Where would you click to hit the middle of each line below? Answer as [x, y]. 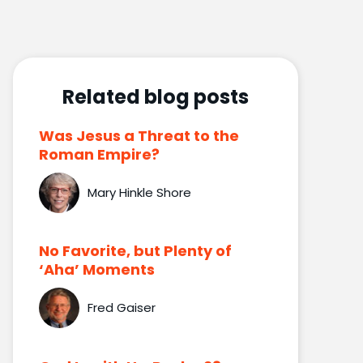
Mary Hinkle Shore [139, 193]
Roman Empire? [99, 154]
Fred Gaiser [121, 308]
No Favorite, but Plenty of [135, 250]
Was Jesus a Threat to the [139, 135]
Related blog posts [155, 96]
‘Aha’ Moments [96, 269]
